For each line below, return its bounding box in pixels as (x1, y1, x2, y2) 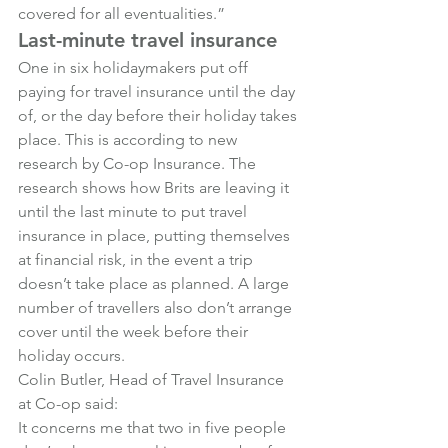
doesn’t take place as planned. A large (18, 274, 293, 293)
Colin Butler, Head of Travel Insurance (18, 370, 288, 389)
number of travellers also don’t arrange (18, 298, 296, 317)
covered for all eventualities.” (18, 4, 225, 23)
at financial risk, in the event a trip (18, 250, 257, 269)
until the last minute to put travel (18, 202, 251, 221)
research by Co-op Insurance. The (18, 154, 260, 173)
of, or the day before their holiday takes (18, 106, 301, 125)
